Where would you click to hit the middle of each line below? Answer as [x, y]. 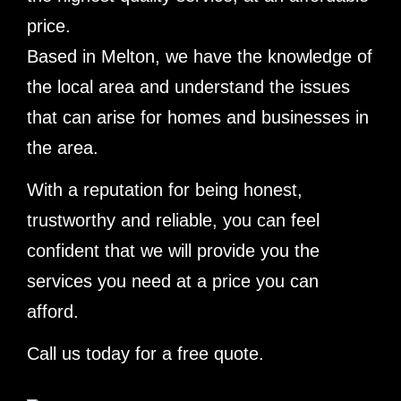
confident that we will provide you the [173, 250]
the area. [63, 147]
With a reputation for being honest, [165, 189]
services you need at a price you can [173, 281]
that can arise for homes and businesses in [198, 117]
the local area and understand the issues [188, 86]
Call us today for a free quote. [145, 353]
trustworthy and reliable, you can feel [173, 220]
